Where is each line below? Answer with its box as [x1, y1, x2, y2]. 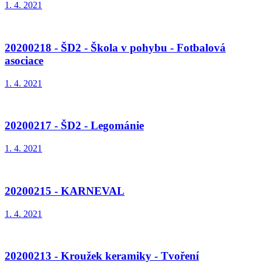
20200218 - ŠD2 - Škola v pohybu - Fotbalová [5, 41, 226, 54]
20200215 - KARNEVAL [5, 184, 125, 197]
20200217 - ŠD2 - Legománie [5, 119, 144, 132]
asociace [5, 54, 43, 67]
